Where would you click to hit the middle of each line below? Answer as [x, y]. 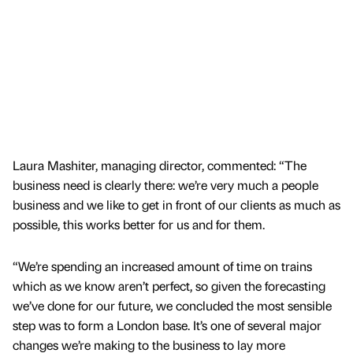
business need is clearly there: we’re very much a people [165, 184]
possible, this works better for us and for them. [139, 224]
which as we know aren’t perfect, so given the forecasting [169, 285]
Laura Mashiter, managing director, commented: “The [160, 165]
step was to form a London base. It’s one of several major [167, 325]
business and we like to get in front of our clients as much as [176, 204]
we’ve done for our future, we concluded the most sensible [172, 305]
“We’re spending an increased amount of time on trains [162, 266]
